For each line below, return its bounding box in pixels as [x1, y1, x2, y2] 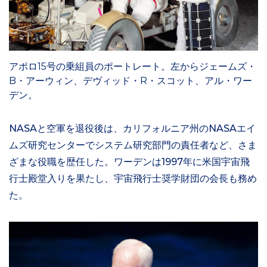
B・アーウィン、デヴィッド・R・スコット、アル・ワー [9, 75, 252, 87]
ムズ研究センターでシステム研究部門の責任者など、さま [9, 139, 257, 151]
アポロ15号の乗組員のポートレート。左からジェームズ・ [9, 61, 256, 73]
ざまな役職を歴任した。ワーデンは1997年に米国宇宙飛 [9, 156, 250, 168]
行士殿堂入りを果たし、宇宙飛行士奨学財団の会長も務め [9, 173, 257, 185]
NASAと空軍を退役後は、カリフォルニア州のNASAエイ [9, 123, 256, 135]
